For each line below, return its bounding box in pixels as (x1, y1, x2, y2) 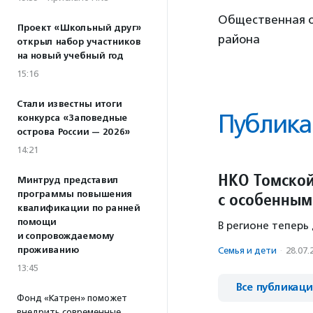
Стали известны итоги (17, 99, 122, 110)
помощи (17, 217, 56, 228)
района (218, 32, 260, 46)
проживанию (17, 245, 79, 256)
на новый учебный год (17, 50, 123, 61)
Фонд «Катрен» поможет (17, 293, 127, 303)
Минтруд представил (17, 175, 118, 186)
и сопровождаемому (17, 231, 114, 242)
